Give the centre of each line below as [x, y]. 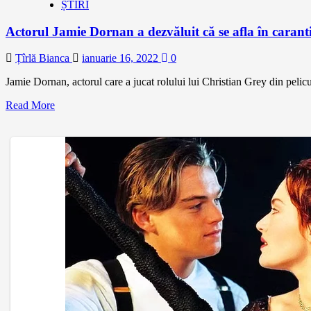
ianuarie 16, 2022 [121, 58]
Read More [30, 106]
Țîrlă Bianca [44, 58]
